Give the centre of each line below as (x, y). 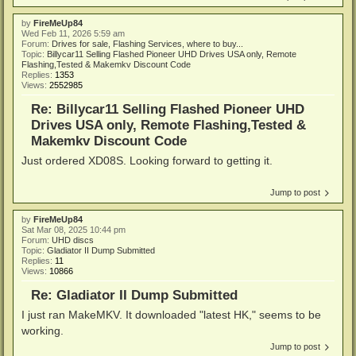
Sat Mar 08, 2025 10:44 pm (74, 230)
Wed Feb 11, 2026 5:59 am (73, 34)
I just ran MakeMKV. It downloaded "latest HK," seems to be (171, 315)
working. (43, 331)
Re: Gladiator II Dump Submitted (134, 295)
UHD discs (73, 240)
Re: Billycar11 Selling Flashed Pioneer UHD (168, 109)
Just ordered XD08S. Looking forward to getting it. (147, 161)
